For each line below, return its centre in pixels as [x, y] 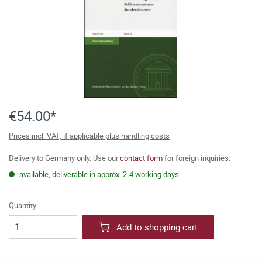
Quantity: [23, 205]
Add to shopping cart [157, 227]
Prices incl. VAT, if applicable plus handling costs [89, 136]
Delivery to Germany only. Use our [64, 158]
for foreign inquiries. [196, 158]
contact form [141, 158]
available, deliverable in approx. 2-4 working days [98, 174]
